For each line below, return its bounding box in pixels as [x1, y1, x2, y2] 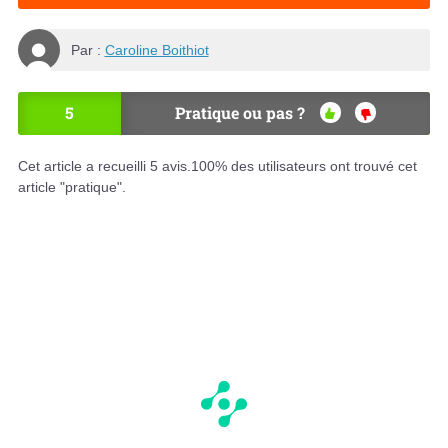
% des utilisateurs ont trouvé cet [215, 158, 417, 175]
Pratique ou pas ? [175, 102, 305, 124]
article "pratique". [18, 179, 126, 196]
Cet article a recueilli [18, 158, 150, 175]
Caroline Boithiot [104, 41, 209, 58]
